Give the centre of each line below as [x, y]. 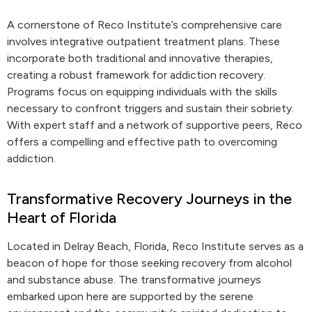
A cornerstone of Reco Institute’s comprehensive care [145, 25]
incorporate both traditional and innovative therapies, [140, 58]
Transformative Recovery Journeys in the [149, 199]
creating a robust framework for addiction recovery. [136, 75]
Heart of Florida [62, 218]
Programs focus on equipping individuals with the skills [142, 92]
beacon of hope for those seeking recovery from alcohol [149, 263]
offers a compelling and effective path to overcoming [142, 142]
